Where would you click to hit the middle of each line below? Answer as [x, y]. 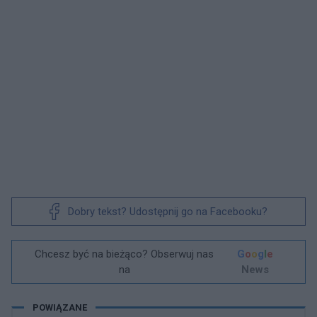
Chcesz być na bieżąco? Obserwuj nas [125, 254]
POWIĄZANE [60, 307]
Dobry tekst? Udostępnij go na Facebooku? [168, 212]
